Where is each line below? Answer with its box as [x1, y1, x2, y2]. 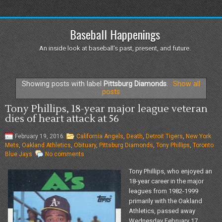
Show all [172, 80, 200, 88]
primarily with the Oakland [129, 197, 202, 205]
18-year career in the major [129, 177, 204, 185]
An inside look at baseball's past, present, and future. [39, 45, 191, 52]
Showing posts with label [22, 80, 104, 88]
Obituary [74, 141, 96, 149]
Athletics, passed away [129, 207, 195, 215]
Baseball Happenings [69, 25, 160, 43]
